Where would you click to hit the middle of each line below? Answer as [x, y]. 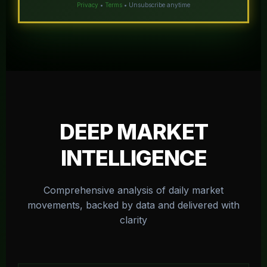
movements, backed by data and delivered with [133, 205]
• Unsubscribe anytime [156, 5]
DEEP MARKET [133, 132]
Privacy [88, 5]
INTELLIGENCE [133, 158]
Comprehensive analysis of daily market [133, 190]
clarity [133, 220]
